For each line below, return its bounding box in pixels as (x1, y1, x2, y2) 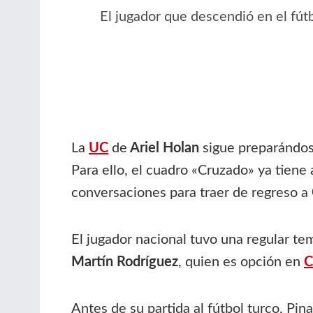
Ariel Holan (127, 140, 199, 155)
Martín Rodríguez (71, 254, 178, 269)
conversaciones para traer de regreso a (71, 185, 312, 200)
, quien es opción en (178, 254, 304, 269)
